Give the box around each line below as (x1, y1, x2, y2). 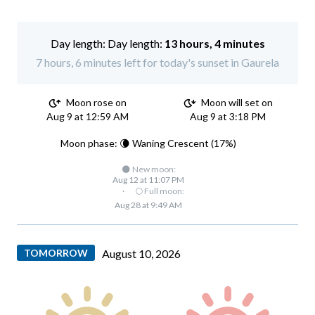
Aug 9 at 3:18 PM (190, 110, 266, 122)
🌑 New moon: (121, 163, 176, 174)
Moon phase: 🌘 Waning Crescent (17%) (60, 136, 236, 149)
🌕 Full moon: (134, 185, 184, 196)
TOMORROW (24, 246, 88, 259)
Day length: (107, 37, 165, 50)
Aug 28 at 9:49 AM (115, 199, 182, 210)
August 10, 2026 (102, 246, 181, 260)
